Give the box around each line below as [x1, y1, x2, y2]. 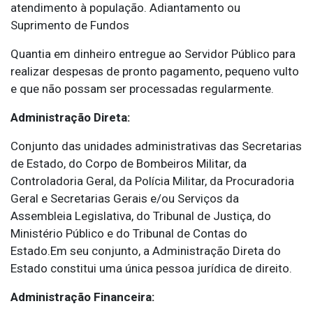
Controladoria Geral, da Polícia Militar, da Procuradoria [10, 174, 294, 189]
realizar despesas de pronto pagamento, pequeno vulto [10, 64, 299, 79]
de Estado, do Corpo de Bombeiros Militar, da [10, 156, 247, 171]
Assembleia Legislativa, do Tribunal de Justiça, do [10, 209, 271, 224]
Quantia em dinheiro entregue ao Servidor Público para [10, 47, 296, 61]
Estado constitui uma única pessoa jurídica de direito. [10, 261, 292, 276]
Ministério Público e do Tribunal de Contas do [10, 226, 247, 241]
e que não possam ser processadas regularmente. [10, 82, 274, 96]
